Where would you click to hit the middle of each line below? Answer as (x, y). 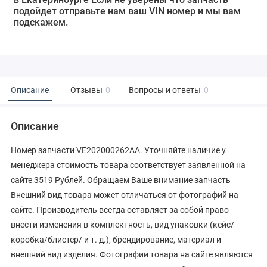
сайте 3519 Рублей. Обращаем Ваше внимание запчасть (121, 180)
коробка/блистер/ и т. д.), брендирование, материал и (116, 240)
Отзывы (86, 90)
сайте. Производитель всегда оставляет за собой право (120, 210)
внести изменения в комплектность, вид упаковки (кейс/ (122, 225)
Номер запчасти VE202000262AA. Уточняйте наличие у (118, 150)
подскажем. (41, 23)
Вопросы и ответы (165, 90)
